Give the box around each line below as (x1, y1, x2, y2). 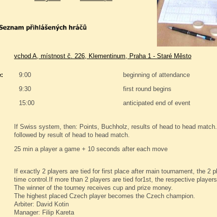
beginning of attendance (123, 71, 190, 79)
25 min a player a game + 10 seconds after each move (14, 145, 168, 153)
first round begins (123, 85, 171, 93)
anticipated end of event (123, 99, 190, 107)
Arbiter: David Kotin (14, 201, 69, 208)
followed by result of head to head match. (14, 131, 130, 139)
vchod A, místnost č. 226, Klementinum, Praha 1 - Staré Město (14, 52, 191, 60)
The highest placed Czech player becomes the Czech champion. (14, 192, 195, 200)
